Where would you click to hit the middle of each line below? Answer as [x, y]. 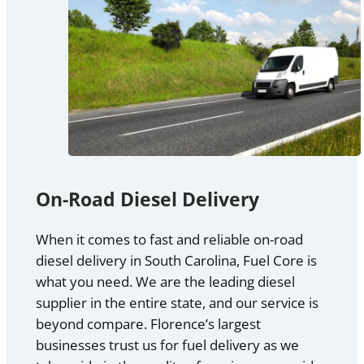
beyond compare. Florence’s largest [148, 323]
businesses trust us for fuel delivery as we [167, 344]
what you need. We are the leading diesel [165, 281]
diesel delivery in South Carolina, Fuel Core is [176, 260]
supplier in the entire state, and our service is [177, 302]
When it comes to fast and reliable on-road [169, 239]
